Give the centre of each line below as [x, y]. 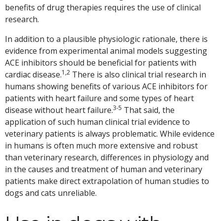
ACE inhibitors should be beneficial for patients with [101, 63]
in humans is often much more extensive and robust [101, 146]
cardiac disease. [33, 75]
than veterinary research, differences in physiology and [107, 158]
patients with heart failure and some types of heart [99, 98]
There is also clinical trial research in [138, 75]
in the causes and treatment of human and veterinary [104, 169]
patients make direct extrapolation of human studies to [107, 181]
